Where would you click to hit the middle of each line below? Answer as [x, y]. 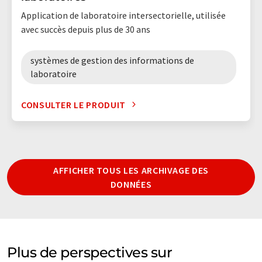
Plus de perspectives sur [90, 252]
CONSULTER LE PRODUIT [73, 104]
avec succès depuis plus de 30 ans [86, 29]
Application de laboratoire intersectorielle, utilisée [123, 15]
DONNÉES [131, 184]
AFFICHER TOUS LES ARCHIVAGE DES [131, 170]
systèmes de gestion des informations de [112, 60]
